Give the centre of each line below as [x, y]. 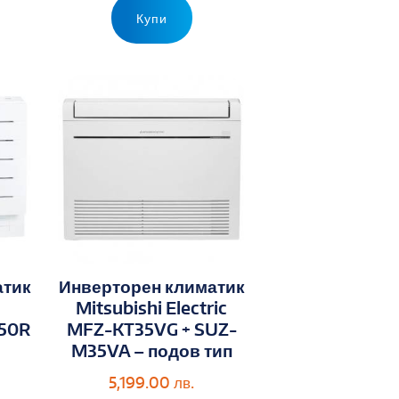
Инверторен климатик [151, 287]
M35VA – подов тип [151, 351]
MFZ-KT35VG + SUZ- [151, 330]
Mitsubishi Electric [152, 308]
